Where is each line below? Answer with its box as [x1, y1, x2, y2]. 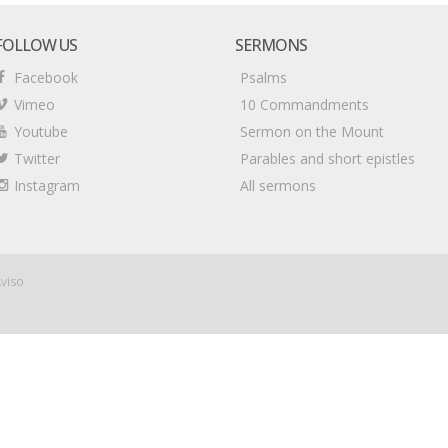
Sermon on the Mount [240, 122, 385, 142]
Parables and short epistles [240, 149, 416, 169]
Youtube [14, 122, 69, 142]
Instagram [14, 176, 81, 196]
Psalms [240, 68, 288, 88]
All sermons [240, 176, 317, 196]
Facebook [14, 68, 79, 88]
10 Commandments [240, 95, 370, 115]
